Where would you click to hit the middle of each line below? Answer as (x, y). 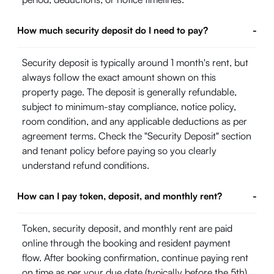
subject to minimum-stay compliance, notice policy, (129, 106)
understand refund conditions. (86, 165)
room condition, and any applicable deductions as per (135, 121)
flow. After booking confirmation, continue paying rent (135, 257)
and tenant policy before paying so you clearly (119, 150)
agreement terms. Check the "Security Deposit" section (137, 136)
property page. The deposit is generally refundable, (129, 92)
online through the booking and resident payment (126, 243)
